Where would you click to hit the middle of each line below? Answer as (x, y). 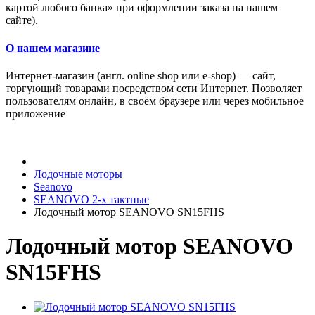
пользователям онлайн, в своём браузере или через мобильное (155, 101)
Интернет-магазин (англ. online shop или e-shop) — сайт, (141, 75)
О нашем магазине (53, 48)
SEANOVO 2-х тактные (91, 199)
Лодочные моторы (78, 174)
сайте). (22, 20)
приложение (36, 113)
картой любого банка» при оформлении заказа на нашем (142, 8)
